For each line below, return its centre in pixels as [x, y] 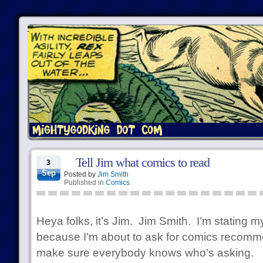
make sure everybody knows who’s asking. [145, 253]
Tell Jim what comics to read [142, 162]
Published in [85, 183]
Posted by [80, 174]
